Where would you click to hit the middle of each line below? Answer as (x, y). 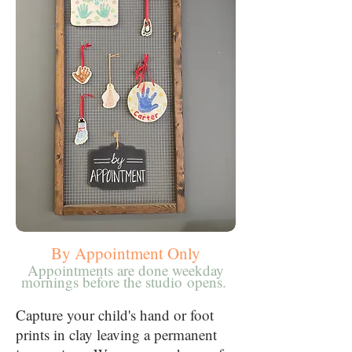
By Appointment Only (126, 253)
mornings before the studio (104, 282)
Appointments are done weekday (126, 270)
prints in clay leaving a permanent (116, 334)
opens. (209, 282)
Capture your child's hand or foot (115, 315)
